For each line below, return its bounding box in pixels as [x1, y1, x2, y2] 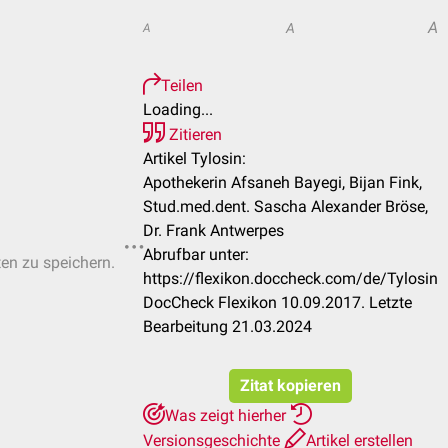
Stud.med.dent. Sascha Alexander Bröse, [143, 197, 428, 216]
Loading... [143, 100, 213, 119]
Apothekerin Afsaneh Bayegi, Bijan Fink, [143, 173, 422, 192]
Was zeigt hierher [165, 406, 290, 425]
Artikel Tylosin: [143, 149, 246, 168]
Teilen [161, 76, 203, 95]
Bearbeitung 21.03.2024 [143, 317, 312, 336]
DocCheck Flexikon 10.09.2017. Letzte [143, 293, 412, 312]
